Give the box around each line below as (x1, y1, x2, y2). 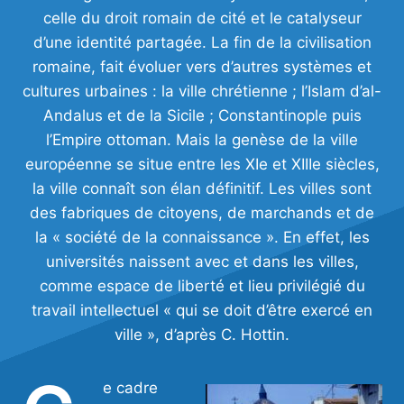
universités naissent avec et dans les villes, (45, 252, 359, 271)
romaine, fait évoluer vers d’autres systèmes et (32, 58, 372, 77)
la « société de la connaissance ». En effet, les (34, 228, 370, 247)
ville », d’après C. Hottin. (115, 326, 289, 344)
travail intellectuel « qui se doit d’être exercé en (32, 301, 372, 320)
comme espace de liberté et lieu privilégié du (39, 277, 365, 296)
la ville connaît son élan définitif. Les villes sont (32, 179, 372, 198)
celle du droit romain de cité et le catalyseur (42, 9, 362, 28)
